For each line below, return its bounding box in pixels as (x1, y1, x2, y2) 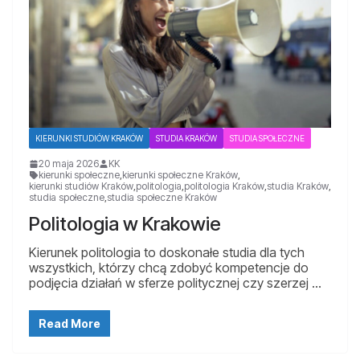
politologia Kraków (184, 180, 264, 193)
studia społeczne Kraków (107, 191, 217, 204)
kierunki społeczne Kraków (122, 169, 238, 182)
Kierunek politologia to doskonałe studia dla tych (29, 244, 305, 261)
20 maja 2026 (39, 157, 99, 170)
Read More (39, 317, 100, 331)
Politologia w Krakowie (29, 212, 221, 236)
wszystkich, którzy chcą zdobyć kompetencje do (29, 260, 309, 276)
